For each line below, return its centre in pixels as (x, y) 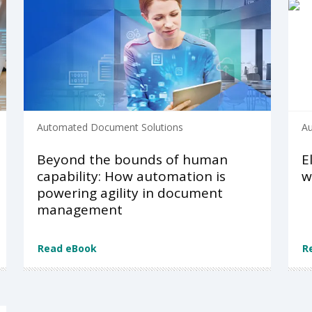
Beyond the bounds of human (132, 160)
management (79, 210)
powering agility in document (130, 193)
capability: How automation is (131, 177)
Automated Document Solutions (110, 127)
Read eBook (67, 248)
